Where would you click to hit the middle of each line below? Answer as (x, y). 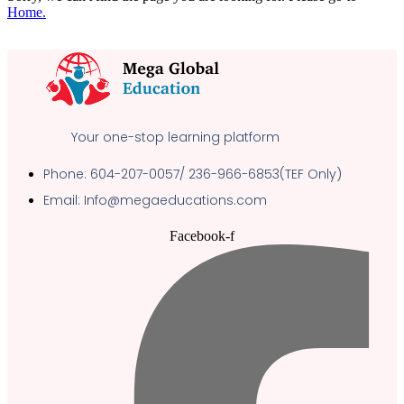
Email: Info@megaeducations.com (155, 201)
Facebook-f (202, 236)
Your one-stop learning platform (176, 138)
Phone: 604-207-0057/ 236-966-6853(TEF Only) (193, 174)
